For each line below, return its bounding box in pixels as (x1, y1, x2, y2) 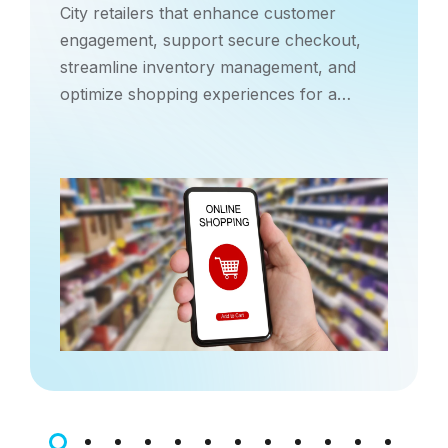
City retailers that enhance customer (60, 3, 336, 23)
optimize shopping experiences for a (60, 84, 337, 104)
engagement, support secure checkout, (60, 30, 361, 50)
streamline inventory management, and (60, 57, 356, 77)
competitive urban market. (60, 111, 259, 131)
